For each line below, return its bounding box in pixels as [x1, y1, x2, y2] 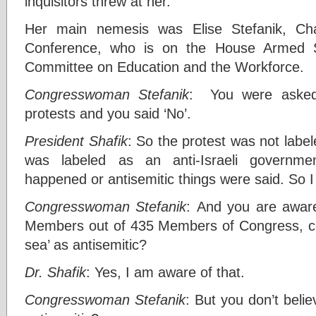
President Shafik [25, 132, 128, 149]
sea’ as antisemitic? [25, 236, 147, 253]
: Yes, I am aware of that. [86, 263, 245, 280]
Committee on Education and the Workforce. [25, 58, 304, 75]
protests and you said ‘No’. [25, 104, 191, 121]
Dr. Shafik [25, 263, 86, 280]
